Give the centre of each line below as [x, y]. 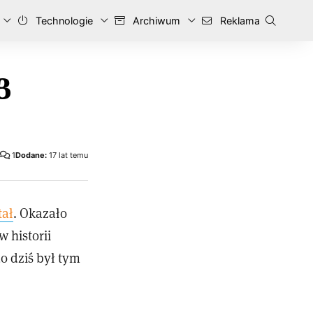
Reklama [239, 21]
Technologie [63, 21]
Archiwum [155, 21]
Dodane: [31, 155]
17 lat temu [67, 155]
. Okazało [40, 213]
